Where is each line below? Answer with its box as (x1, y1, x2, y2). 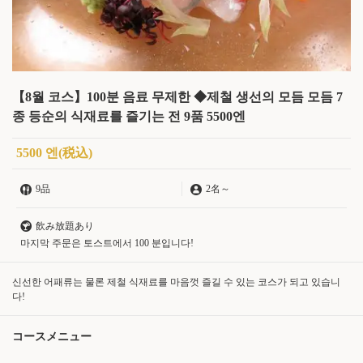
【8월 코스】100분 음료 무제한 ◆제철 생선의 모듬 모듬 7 (12, 90, 343, 104)
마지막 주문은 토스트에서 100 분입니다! (20, 237, 194, 250)
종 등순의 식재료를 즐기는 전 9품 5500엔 (12, 109, 246, 123)
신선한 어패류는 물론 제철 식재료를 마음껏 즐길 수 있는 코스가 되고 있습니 (12, 276, 340, 288)
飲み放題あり (36, 220, 94, 233)
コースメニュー (12, 331, 92, 344)
